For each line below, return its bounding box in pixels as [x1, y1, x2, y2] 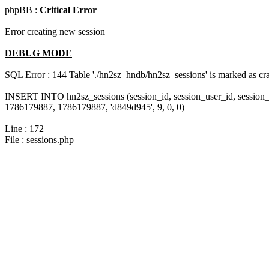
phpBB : [5, 5, 40, 15]
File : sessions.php [5, 134, 74, 145]
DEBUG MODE [5, 48, 72, 58]
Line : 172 [5, 124, 44, 134]
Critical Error [40, 5, 97, 15]
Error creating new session [5, 26, 105, 37]
